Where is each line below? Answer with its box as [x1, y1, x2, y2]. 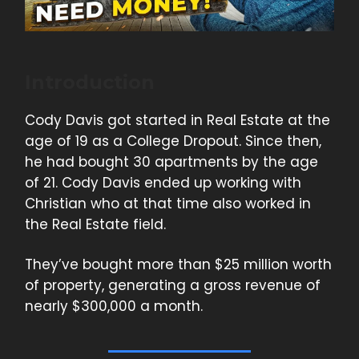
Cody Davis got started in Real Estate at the [25, 111, 330, 131]
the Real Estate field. [25, 215, 166, 235]
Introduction [25, 71, 155, 95]
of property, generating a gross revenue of [25, 276, 321, 296]
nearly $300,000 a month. [25, 296, 203, 317]
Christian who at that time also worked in [25, 194, 311, 214]
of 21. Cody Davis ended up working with [25, 173, 301, 193]
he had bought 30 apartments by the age [25, 152, 318, 172]
